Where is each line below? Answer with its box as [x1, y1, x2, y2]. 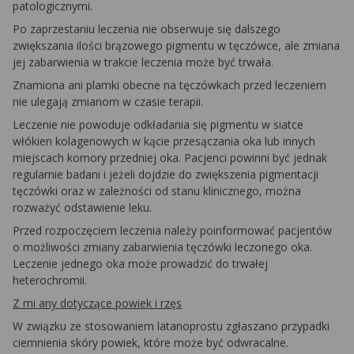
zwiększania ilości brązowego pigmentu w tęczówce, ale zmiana [13, 38, 340, 53]
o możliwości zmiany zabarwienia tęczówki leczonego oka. [13, 239, 312, 254]
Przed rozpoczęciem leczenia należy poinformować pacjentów [13, 223, 332, 238]
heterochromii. [13, 273, 87, 288]
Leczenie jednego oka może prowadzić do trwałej [13, 256, 268, 271]
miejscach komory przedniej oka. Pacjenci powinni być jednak [13, 150, 327, 165]
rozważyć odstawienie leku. [13, 200, 152, 215]
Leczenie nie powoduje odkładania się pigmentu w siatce [13, 117, 303, 132]
